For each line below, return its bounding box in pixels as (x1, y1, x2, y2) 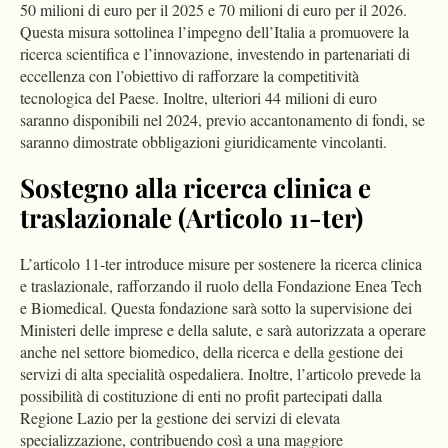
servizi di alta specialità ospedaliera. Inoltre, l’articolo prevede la (20, 363, 421, 385)
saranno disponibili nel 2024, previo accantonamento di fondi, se (20, 109, 425, 131)
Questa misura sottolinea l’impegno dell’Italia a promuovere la (20, 21, 409, 43)
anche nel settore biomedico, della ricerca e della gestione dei (20, 341, 403, 363)
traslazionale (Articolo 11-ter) (20, 200, 363, 236)
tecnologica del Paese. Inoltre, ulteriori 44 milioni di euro (20, 87, 377, 109)
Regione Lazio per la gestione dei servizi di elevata (20, 407, 340, 429)
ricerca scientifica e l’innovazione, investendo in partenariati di (20, 43, 410, 65)
